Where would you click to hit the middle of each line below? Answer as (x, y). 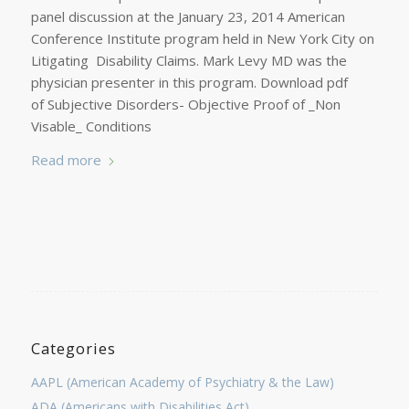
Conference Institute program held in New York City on (202, 39)
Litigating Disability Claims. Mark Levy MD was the (189, 61)
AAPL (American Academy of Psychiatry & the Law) (182, 382)
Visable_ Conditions (91, 126)
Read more (66, 160)
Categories (73, 348)
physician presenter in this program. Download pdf (189, 83)
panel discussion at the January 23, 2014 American (188, 17)
